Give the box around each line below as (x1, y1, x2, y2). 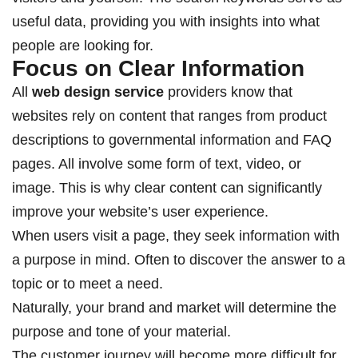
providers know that (164, 84, 292, 101)
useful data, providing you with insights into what (12, 14, 320, 30)
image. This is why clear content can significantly (12, 180, 322, 197)
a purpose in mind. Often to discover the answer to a (12, 252, 345, 268)
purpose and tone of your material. (12, 324, 235, 340)
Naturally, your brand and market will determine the (12, 300, 336, 316)
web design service (32, 84, 164, 101)
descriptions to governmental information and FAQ (12, 132, 332, 149)
